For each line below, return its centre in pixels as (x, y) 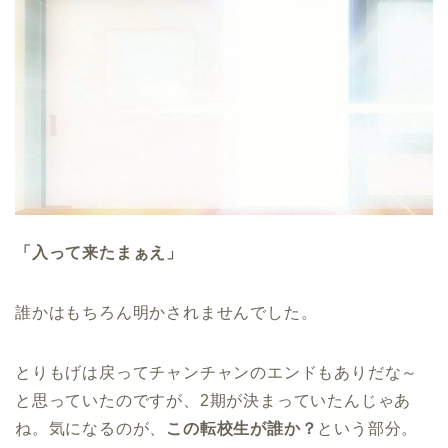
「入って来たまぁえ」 (99, 253)
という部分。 (368, 429)
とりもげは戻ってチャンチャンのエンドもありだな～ (217, 373)
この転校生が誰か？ (242, 429)
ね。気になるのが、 (91, 429)
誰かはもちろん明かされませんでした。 (166, 313)
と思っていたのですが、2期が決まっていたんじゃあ (213, 401)
